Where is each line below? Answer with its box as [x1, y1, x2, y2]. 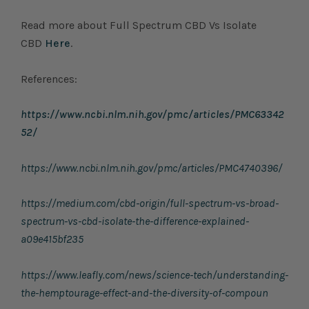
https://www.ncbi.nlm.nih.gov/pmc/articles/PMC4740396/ [21, 161, 282, 175]
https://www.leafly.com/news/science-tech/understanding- [21, 268, 288, 282]
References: [21, 72, 77, 86]
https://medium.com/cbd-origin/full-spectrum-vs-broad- [21, 197, 279, 210]
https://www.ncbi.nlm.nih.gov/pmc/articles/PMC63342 [21, 108, 284, 121]
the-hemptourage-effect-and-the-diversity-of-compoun [21, 286, 268, 300]
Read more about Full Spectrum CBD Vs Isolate [21, 19, 257, 32]
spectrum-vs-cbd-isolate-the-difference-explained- [21, 215, 249, 228]
